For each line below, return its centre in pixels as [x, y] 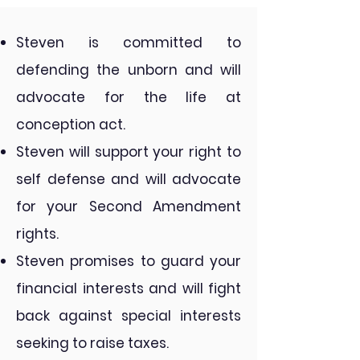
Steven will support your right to [129, 152]
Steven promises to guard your [129, 261]
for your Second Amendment [129, 207]
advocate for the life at [129, 97]
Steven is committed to [129, 43]
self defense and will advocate [129, 179]
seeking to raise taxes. [92, 343]
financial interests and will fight [129, 288]
